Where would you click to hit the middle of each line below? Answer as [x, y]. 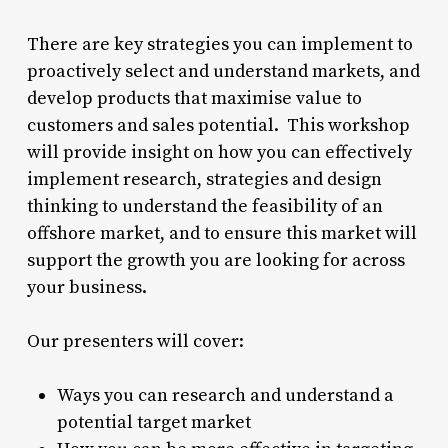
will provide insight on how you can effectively [219, 153]
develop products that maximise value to [194, 99]
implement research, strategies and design [204, 180]
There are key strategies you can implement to [219, 45]
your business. [86, 288]
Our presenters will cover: [135, 342]
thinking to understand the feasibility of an [204, 207]
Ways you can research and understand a [225, 396]
